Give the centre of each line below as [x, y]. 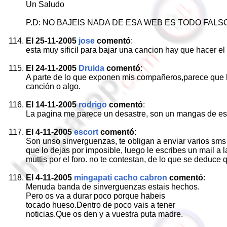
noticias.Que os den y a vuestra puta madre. [104, 214]
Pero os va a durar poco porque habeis [96, 196]
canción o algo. [53, 86]
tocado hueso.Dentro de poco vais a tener [101, 205]
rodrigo [93, 105]
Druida [91, 68]
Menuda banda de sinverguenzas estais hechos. [113, 187]
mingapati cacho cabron [121, 178]
